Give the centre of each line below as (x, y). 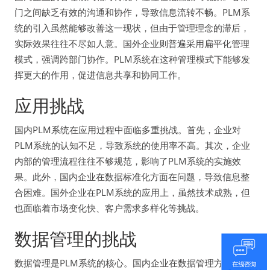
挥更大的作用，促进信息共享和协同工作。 (100, 74)
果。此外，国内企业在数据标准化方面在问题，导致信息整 (132, 176)
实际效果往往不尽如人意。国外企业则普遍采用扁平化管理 (132, 43)
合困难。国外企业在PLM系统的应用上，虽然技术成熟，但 (132, 192)
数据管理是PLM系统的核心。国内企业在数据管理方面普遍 (132, 262)
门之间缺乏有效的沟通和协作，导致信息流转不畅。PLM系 (132, 12)
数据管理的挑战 (76, 238)
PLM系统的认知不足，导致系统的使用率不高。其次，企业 (132, 145)
